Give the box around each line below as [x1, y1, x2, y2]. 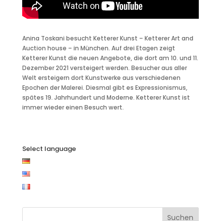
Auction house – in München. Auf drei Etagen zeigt [22, 43, 175, 52]
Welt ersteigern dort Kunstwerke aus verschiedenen [22, 73, 181, 82]
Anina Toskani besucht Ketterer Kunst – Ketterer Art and [22, 34, 193, 42]
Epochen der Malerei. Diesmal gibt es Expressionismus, [22, 83, 187, 92]
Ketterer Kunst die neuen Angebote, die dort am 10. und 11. [22, 53, 198, 62]
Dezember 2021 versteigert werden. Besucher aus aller [22, 63, 187, 72]
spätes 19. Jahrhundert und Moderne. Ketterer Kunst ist [22, 93, 190, 102]
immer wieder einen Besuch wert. [22, 103, 124, 111]
